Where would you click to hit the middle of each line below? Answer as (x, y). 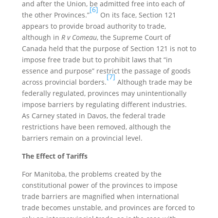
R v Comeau (79, 37)
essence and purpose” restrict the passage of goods (106, 71)
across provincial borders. (64, 82)
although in (41, 37)
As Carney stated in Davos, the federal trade (93, 116)
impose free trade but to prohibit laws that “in (97, 60)
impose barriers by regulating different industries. (104, 104)
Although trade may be (154, 82)
